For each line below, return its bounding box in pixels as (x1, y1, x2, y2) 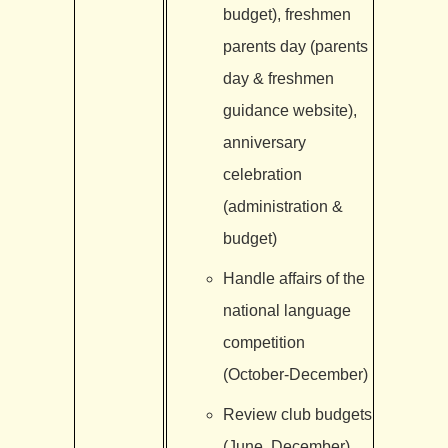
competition (222, 333, 305, 351)
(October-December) (222, 365, 368, 383)
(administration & (222, 197, 343, 215)
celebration (222, 165, 302, 183)
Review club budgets (222, 405, 372, 423)
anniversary (222, 133, 306, 151)
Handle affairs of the (222, 269, 365, 287)
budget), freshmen (222, 5, 351, 23)
